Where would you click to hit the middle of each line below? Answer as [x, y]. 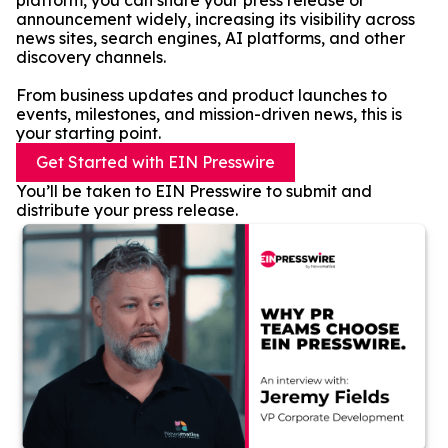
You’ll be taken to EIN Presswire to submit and [194, 191]
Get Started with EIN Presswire [155, 162]
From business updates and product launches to [201, 95]
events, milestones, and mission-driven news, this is [209, 114]
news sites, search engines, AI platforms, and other [210, 38]
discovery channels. [91, 57]
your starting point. [88, 133]
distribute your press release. [127, 210]
